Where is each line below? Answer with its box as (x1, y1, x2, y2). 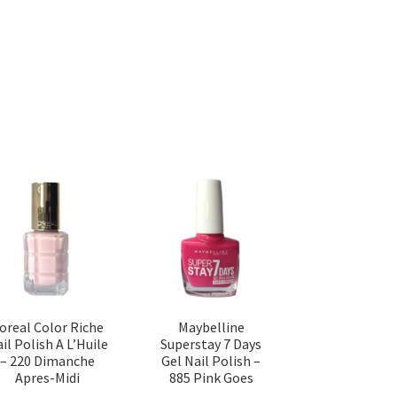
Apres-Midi (14, 369, 80, 387)
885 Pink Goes (168, 369, 253, 387)
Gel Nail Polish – (161, 352, 261, 370)
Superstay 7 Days (160, 335, 262, 354)
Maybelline (177, 318, 245, 337)
